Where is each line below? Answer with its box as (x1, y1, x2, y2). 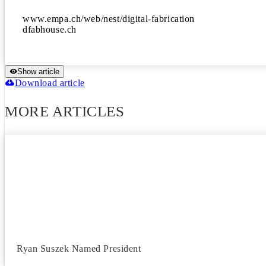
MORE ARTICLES (5, 103, 125, 119)
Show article (17, 67, 59, 76)
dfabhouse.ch (23, 24, 77, 34)
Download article (14, 78, 85, 88)
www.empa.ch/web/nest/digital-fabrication (23, 14, 195, 24)
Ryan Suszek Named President (17, 243, 141, 254)
